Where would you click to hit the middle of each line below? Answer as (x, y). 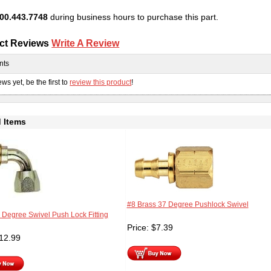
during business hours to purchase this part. (133, 17)
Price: (139, 228)
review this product (101, 82)
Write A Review (86, 43)
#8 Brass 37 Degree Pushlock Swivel (188, 205)
